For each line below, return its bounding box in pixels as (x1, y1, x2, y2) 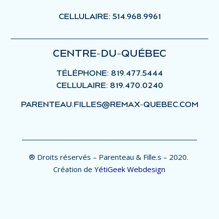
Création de (53, 164, 93, 174)
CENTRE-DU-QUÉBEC (53, 47, 166, 59)
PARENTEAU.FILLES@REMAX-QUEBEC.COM (21, 100, 198, 109)
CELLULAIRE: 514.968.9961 (58, 12, 161, 21)
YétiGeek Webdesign (94, 164, 166, 174)
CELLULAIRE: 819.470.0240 (56, 81, 163, 89)
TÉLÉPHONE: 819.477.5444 (56, 68, 163, 77)
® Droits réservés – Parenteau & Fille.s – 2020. (28, 152, 190, 162)
